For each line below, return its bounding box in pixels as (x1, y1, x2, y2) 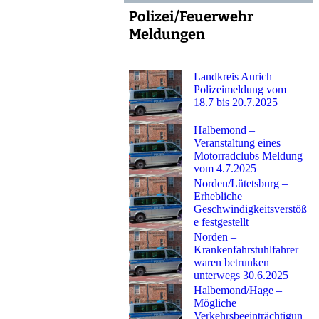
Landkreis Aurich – (194, 70, 281, 83)
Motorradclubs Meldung (194, 150, 303, 162)
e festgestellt (194, 216, 249, 229)
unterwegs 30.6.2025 (194, 269, 289, 282)
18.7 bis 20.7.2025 (194, 96, 278, 109)
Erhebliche (194, 190, 243, 203)
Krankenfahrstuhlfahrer (194, 244, 299, 256)
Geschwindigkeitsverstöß (194, 203, 308, 216)
